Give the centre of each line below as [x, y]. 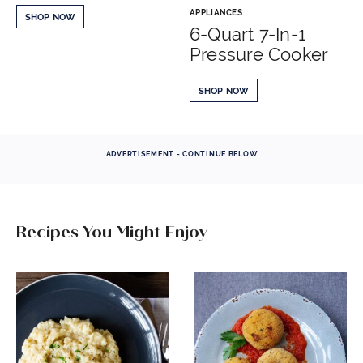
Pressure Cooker [259, 54]
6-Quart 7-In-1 [248, 34]
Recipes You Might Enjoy [112, 232]
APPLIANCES [216, 12]
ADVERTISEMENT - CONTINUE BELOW [181, 154]
